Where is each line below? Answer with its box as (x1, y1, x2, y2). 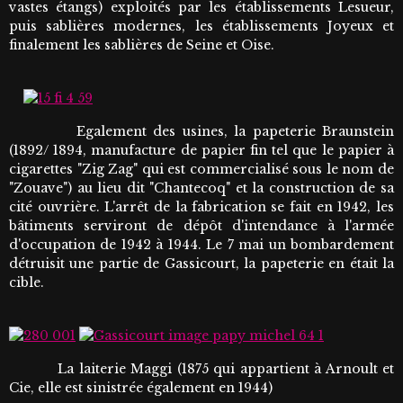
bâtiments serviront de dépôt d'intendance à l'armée (9, 217, 394, 234)
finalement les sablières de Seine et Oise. (9, 36, 274, 53)
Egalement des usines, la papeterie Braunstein (9, 122, 394, 139)
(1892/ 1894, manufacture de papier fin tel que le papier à (9, 141, 394, 158)
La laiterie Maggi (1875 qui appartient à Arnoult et (9, 360, 394, 377)
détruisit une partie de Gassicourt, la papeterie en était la (9, 255, 394, 272)
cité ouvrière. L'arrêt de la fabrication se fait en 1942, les (9, 198, 394, 215)
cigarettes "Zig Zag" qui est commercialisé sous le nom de (9, 160, 394, 177)
